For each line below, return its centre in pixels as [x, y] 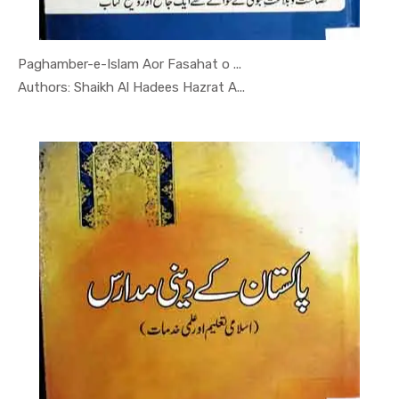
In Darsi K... [193, 86]
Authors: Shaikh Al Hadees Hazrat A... [131, 88]
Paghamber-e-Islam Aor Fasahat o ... [130, 65]
